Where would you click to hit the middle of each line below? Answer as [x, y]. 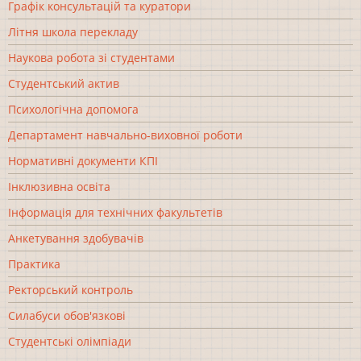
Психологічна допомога [73, 109]
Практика [34, 263]
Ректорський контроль [71, 289]
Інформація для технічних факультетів [115, 212]
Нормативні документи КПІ [83, 160]
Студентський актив [64, 83]
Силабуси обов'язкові [67, 315]
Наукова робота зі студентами [91, 57]
